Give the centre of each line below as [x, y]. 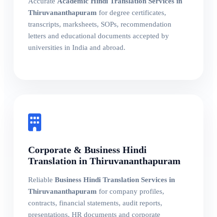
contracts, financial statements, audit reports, [95, 203]
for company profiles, [131, 191]
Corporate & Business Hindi [87, 149]
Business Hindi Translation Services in [115, 179]
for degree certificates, [132, 13]
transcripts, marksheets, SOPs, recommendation [100, 24]
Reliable [41, 179]
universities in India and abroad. [77, 48]
